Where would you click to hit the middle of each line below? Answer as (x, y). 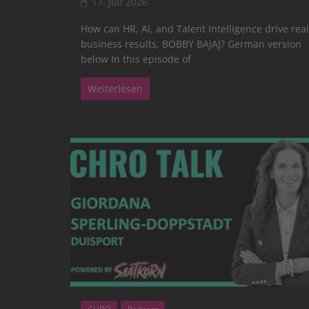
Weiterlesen (115, 88)
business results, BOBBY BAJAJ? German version (191, 43)
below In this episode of (136, 59)
